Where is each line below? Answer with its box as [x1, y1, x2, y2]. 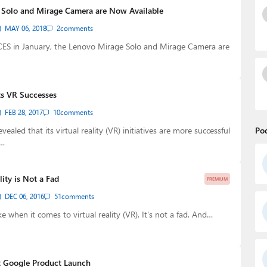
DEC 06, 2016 [4, 192, 44, 201]
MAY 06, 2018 [4, 24, 46, 33]
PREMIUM [206, 175, 228, 182]
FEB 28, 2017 [4, 108, 43, 117]
